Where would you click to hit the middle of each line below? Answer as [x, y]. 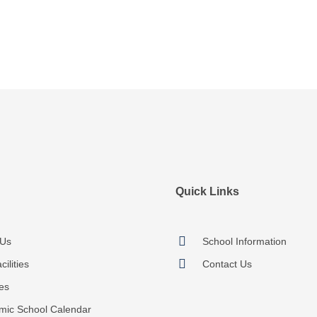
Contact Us [227, 264]
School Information [245, 241]
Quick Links [207, 191]
